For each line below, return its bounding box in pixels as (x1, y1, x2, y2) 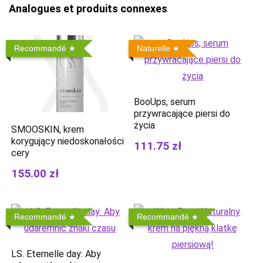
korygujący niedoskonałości (11, 136, 124, 147)
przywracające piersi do (134, 107, 231, 119)
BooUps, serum (134, 96, 196, 107)
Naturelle (137, 43, 171, 53)
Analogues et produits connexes (9, 2, 167, 15)
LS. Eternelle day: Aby (11, 248, 102, 260)
